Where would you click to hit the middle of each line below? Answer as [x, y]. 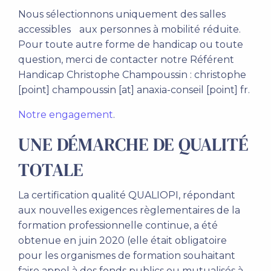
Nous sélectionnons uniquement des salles [122, 14]
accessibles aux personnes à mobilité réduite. [129, 29]
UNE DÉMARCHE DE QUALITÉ [133, 144]
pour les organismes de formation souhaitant [127, 256]
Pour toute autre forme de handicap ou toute [131, 44]
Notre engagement [66, 115]
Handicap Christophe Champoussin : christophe [132, 75]
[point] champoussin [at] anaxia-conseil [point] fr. [134, 90]
